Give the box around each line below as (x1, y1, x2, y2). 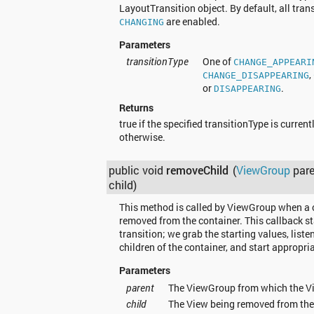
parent (125, 280, 154, 294)
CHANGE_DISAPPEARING (202, 70, 309, 81)
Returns (118, 101, 153, 115)
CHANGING (118, 16, 164, 27)
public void (109, 162, 167, 177)
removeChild (166, 162, 229, 177)
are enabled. (163, 14, 220, 28)
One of (202, 55, 233, 69)
